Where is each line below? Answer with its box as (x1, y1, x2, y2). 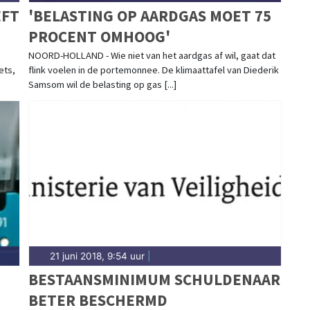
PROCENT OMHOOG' (28, 26, 170, 46)
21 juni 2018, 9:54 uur (49, 250, 145, 262)
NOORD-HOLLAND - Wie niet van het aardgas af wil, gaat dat (28, 48, 275, 62)
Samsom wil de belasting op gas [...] (28, 77, 176, 91)
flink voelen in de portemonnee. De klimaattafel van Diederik (28, 63, 279, 76)
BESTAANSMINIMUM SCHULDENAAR (28, 268, 280, 289)
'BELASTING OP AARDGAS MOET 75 (28, 5, 271, 26)
